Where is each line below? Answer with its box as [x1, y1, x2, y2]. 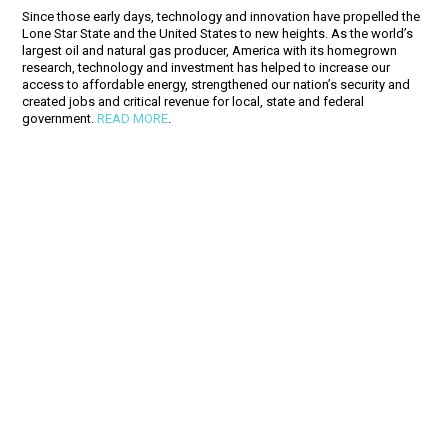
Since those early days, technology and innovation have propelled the [22, 9, 421, 24]
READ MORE [97, 111, 169, 126]
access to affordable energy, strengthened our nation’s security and [22, 77, 411, 92]
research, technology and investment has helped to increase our [22, 60, 391, 75]
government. [22, 111, 98, 126]
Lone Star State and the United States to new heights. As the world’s [22, 26, 414, 41]
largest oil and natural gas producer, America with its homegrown [22, 43, 398, 58]
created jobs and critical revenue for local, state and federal [22, 94, 365, 109]
